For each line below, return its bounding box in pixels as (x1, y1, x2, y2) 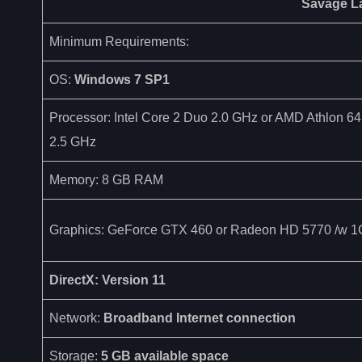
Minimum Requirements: (49, 34, 189, 48)
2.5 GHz (49, 134, 96, 149)
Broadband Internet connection (103, 310, 296, 325)
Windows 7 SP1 (74, 72, 170, 86)
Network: (49, 310, 103, 325)
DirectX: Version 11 (49, 272, 166, 287)
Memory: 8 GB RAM (49, 172, 163, 187)
